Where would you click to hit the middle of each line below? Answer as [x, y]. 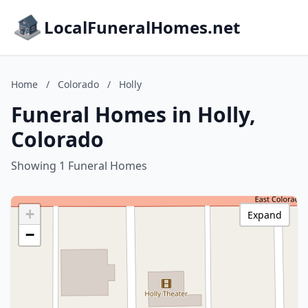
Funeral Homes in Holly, [133, 114]
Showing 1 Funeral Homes [79, 166]
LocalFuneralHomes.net [142, 27]
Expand [265, 215]
